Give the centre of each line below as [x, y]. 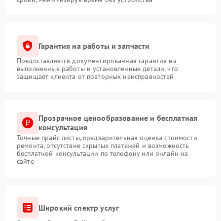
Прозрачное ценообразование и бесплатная [118, 118]
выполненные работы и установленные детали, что [97, 69]
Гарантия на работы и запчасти [94, 46]
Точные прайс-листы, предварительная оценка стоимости [107, 138]
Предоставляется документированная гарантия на [97, 61]
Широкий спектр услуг [79, 207]
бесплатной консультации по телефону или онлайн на [103, 153]
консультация [63, 127]
